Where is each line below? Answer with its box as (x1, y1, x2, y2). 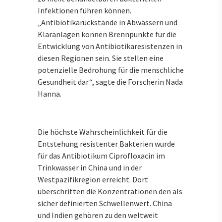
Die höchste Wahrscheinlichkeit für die (38, 127, 167, 137)
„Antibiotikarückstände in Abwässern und (38, 17, 177, 28)
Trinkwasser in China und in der (38, 163, 142, 173)
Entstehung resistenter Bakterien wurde (38, 139, 175, 149)
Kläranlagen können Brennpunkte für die (38, 29, 176, 40)
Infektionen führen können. (38, 5, 131, 16)
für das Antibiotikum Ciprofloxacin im (38, 151, 165, 161)
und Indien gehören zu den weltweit (38, 210, 158, 221)
